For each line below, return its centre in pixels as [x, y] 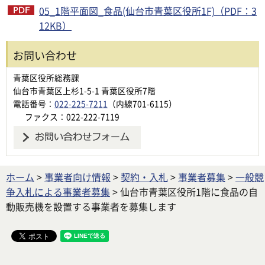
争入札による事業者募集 [58, 192]
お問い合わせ [45, 55]
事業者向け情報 [77, 177]
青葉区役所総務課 [46, 78]
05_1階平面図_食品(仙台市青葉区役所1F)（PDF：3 [148, 11]
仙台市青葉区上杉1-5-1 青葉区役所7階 [84, 91]
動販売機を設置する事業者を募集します [91, 207]
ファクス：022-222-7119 [72, 117]
